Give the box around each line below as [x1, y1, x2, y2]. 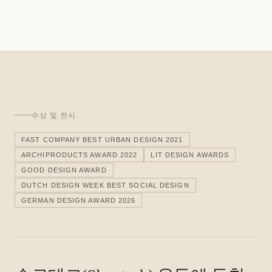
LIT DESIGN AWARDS [151, 151, 229, 158]
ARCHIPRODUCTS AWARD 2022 [21, 151, 138, 158]
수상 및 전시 [32, 110, 76, 120]
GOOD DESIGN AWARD [21, 166, 107, 174]
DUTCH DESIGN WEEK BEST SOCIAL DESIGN [21, 181, 189, 189]
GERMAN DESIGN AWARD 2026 [21, 196, 136, 204]
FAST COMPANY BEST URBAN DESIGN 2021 [21, 135, 183, 143]
